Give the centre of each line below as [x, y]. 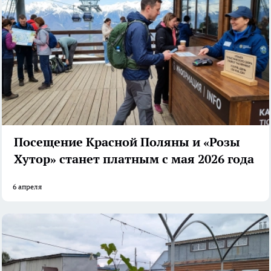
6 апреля [27, 186]
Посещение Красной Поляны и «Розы [127, 142]
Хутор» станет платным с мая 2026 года [134, 159]
